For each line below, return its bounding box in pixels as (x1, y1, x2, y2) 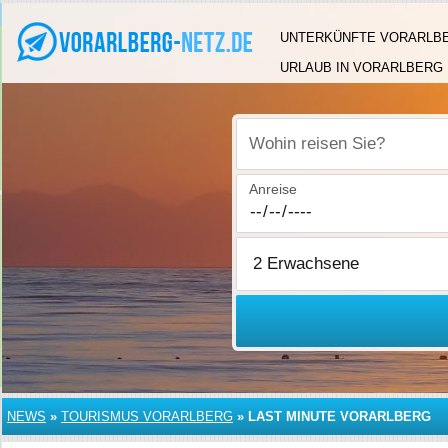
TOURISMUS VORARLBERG (61, 409, 233, 424)
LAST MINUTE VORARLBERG (248, 409, 431, 424)
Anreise (249, 181, 298, 197)
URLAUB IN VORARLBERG (280, 60, 443, 75)
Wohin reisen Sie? (249, 146, 365, 163)
